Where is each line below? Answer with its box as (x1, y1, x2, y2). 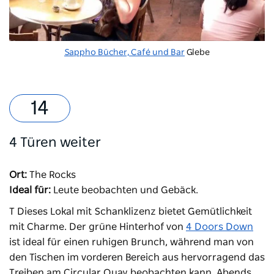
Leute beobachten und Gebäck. (51, 185, 198, 196)
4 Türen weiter (9, 136, 101, 150)
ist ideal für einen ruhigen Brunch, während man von (9, 237, 254, 248)
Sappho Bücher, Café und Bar (64, 48, 185, 57)
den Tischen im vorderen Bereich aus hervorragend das (9, 253, 265, 263)
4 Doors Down (186, 222, 253, 232)
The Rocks (27, 170, 76, 180)
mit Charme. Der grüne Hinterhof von (9, 222, 186, 232)
